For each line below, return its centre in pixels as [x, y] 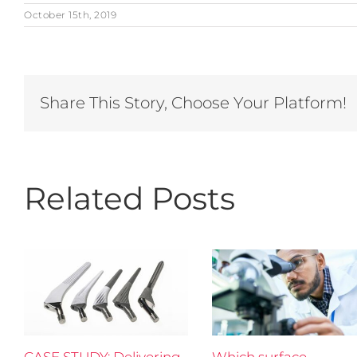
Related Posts [129, 199]
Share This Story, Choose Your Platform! [193, 102]
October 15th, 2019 [70, 14]
